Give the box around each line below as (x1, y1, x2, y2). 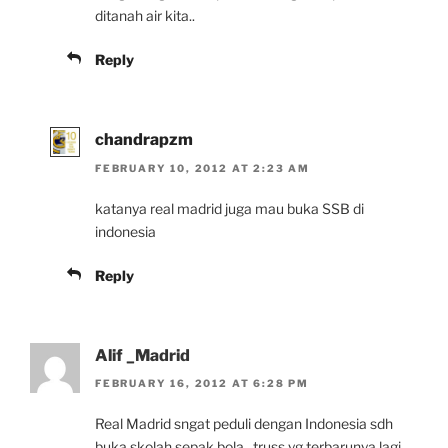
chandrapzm (95, 130, 193, 150)
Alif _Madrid (95, 345, 190, 365)
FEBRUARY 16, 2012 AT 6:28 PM (95, 377, 309, 390)
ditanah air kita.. (95, 7, 195, 25)
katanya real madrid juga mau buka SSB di (95, 199, 364, 217)
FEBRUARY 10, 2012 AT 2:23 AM (95, 161, 310, 174)
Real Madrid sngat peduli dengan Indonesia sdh (95, 415, 393, 433)
